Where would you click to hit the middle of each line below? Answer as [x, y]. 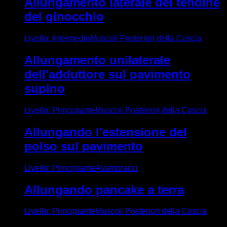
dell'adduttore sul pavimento [107, 74]
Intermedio [71, 39]
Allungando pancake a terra [104, 190]
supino [45, 88]
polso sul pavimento [84, 146]
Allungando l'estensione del [106, 132]
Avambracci [117, 168]
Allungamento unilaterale [97, 60]
